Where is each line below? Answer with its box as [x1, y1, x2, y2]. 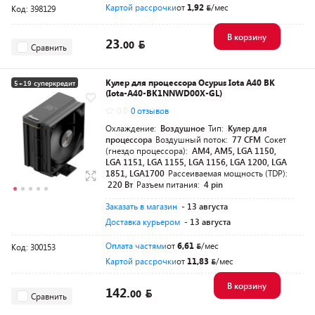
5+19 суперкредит [14, 78, 75, 88]
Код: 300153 [11, 241, 56, 252]
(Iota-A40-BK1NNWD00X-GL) [105, 87, 222, 98]
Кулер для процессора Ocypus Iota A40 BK [105, 77, 275, 88]
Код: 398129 [11, 3, 56, 14]
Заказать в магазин [105, 200, 177, 212]
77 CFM [232, 134, 261, 145]
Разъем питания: [136, 179, 202, 190]
